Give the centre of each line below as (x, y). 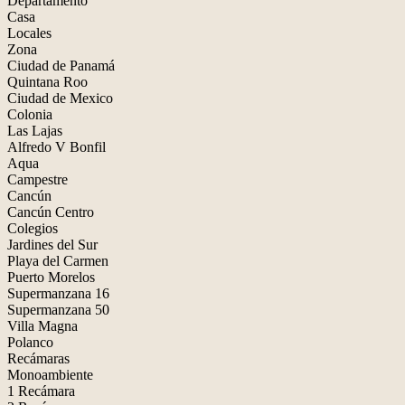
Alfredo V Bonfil (57, 146)
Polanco (30, 342)
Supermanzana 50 (58, 309)
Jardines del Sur (52, 244)
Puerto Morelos (51, 277)
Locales (29, 33)
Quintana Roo (47, 81)
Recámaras (38, 358)
